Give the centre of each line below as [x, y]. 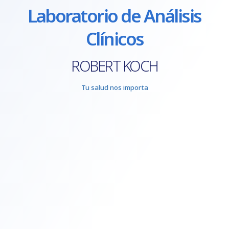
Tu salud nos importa [114, 87]
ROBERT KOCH [114, 66]
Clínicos [114, 38]
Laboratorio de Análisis [114, 15]
